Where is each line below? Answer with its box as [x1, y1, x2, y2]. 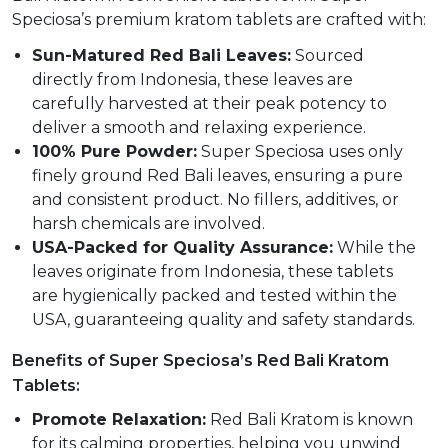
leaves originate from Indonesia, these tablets [32, 261, 393, 281]
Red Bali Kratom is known [206, 409, 413, 429]
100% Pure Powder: [32, 141, 197, 161]
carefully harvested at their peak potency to [32, 93, 387, 113]
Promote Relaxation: [32, 409, 206, 429]
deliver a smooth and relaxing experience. [32, 117, 366, 137]
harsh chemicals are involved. [32, 213, 265, 233]
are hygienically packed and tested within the [32, 285, 397, 305]
